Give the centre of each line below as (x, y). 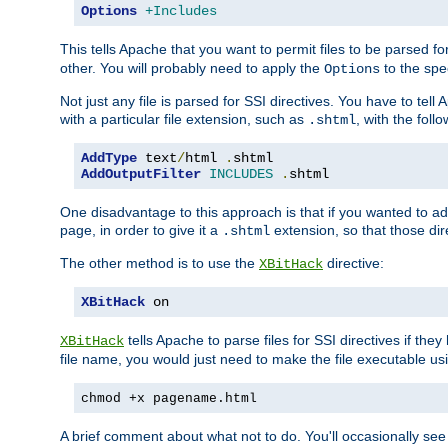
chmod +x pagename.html (169, 399)
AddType (109, 158)
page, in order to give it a (141, 230)
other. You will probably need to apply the (192, 68)
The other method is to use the (159, 263)
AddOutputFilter (141, 174)
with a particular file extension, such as (184, 119)
